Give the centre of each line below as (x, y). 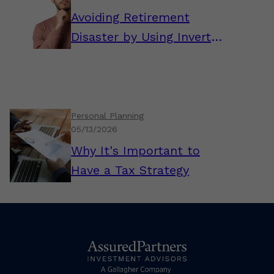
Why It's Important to (135, 150)
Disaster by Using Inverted (148, 37)
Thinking (96, 56)
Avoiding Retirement (130, 17)
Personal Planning (107, 116)
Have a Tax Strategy (130, 170)
